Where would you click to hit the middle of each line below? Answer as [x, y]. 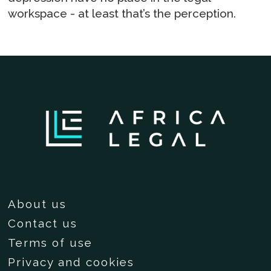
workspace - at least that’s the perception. [122, 13]
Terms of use [51, 242]
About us [38, 204]
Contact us [43, 223]
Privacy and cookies [71, 262]
